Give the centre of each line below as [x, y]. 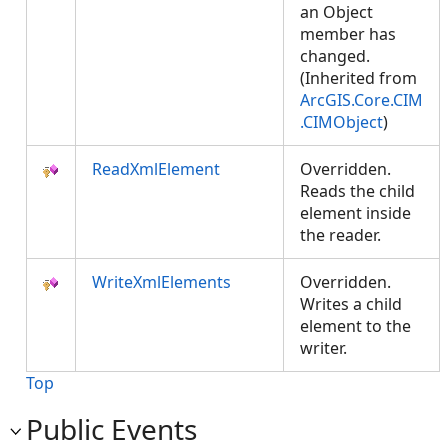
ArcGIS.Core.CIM [361, 100]
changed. [335, 56]
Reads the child [357, 191]
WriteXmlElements [161, 282]
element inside [355, 213]
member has [348, 34]
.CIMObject [341, 122]
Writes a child [351, 304]
